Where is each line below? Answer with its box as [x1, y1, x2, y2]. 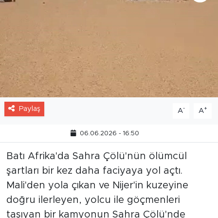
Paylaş [18, 105, 40, 112]
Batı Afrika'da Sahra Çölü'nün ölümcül [6, 151, 187, 161]
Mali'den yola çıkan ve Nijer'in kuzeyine [6, 180, 188, 190]
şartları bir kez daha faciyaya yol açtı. [6, 165, 182, 176]
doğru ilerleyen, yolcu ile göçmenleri [6, 195, 180, 205]
